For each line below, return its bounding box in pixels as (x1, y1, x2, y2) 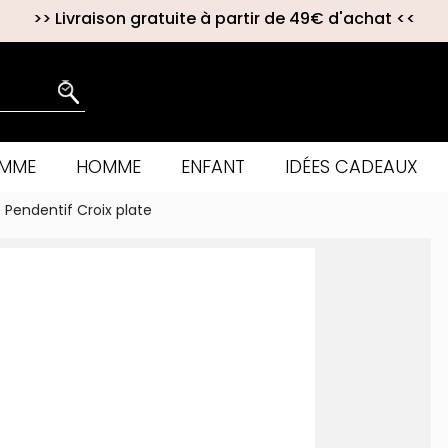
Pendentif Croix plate (5, 200, 152, 220)
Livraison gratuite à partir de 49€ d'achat (54, 7, 392, 30)
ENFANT (180, 154, 245, 179)
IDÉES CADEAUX (284, 154, 418, 179)
